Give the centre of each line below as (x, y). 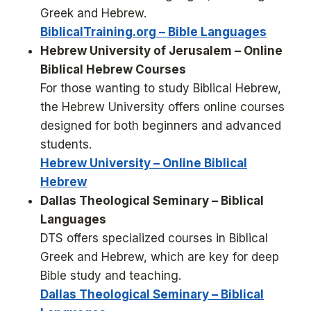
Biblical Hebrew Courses (113, 70)
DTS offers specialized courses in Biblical (154, 238)
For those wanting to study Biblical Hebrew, (161, 89)
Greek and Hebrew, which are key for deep (160, 257)
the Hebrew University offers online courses (162, 107)
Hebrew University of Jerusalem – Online (161, 51)
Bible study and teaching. (111, 276)
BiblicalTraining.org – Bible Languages (153, 32)
